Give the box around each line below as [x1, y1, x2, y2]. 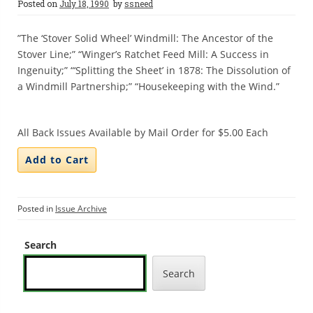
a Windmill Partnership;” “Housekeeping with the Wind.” [17, 80, 279, 93]
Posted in [17, 203, 55, 214]
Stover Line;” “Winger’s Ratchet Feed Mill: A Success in [17, 48, 269, 61]
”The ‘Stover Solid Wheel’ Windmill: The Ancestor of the [17, 31, 273, 45]
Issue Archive [55, 203, 107, 214]
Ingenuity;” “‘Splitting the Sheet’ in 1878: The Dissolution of [17, 64, 291, 77]
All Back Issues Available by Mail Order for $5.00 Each [17, 126, 268, 139]
